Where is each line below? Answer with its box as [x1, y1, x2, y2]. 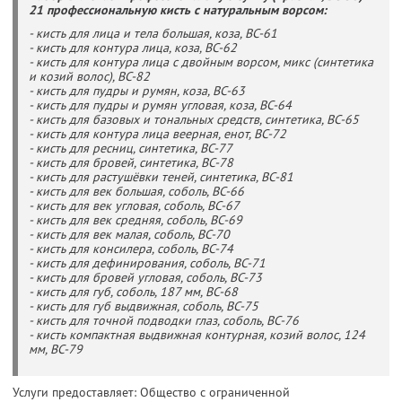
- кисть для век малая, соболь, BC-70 [29, 225, 230, 242]
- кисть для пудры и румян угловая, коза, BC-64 [29, 96, 292, 113]
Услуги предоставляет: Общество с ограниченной [13, 383, 290, 400]
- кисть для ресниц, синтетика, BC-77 [29, 139, 232, 156]
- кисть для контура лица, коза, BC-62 [29, 39, 237, 56]
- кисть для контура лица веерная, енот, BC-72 [29, 125, 286, 142]
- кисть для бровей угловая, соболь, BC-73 [29, 268, 262, 285]
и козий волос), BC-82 [29, 67, 150, 84]
